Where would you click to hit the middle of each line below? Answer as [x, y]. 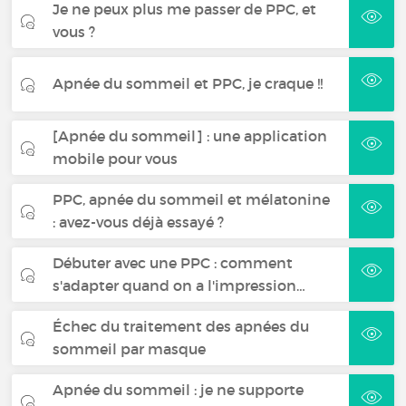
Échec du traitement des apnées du [181, 326]
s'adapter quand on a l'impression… [179, 285]
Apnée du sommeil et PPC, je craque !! [188, 84]
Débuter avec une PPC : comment [173, 262]
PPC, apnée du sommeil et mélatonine [192, 199]
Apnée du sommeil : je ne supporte [179, 389]
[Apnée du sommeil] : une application [190, 135]
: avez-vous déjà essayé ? [139, 222]
